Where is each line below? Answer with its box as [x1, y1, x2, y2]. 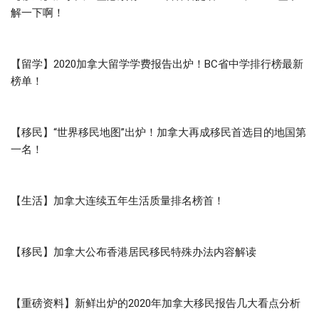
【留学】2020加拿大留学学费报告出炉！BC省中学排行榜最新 [11, 57, 303, 70]
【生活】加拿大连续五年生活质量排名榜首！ [11, 194, 224, 207]
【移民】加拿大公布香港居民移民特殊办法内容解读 [11, 245, 256, 258]
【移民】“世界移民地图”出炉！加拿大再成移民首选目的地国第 [11, 125, 306, 139]
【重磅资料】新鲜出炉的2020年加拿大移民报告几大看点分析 [11, 296, 300, 310]
